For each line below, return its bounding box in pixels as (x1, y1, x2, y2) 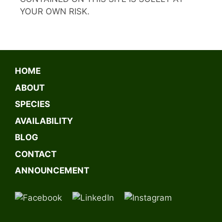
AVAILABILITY (15, 115, 73, 126)
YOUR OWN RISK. (20, 6, 90, 16)
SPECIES (15, 99, 50, 110)
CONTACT (15, 149, 56, 159)
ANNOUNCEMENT (15, 166, 89, 176)
